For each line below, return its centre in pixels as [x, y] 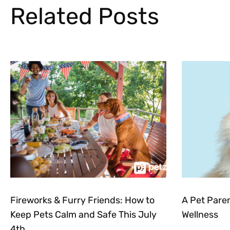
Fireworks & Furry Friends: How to [82, 200]
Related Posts [85, 16]
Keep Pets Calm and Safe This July [83, 215]
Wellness [200, 215]
